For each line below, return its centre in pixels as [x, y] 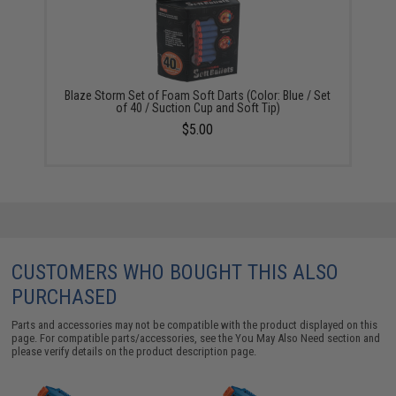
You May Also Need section [298, 338]
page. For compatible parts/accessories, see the [124, 338]
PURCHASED [65, 297]
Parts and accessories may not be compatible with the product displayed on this [195, 325]
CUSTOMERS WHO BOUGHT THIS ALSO [175, 272]
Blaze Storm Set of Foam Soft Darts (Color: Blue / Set [198, 95]
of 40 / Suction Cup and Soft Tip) [198, 108]
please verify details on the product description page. [134, 351]
